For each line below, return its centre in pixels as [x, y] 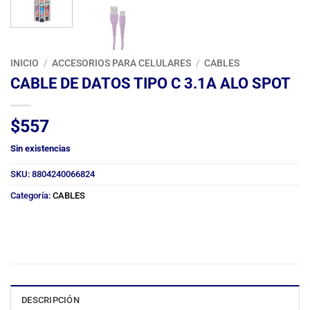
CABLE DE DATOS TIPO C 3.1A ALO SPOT [151, 83]
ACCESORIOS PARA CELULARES [122, 63]
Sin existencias [40, 149]
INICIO [25, 63]
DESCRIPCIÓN [51, 300]
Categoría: [31, 195]
